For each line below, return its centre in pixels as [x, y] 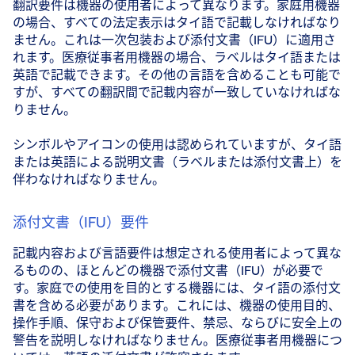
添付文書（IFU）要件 [81, 222]
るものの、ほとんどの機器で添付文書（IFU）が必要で [168, 271]
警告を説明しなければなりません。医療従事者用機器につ [177, 340]
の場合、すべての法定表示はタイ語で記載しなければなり [177, 22]
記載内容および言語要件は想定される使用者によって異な [177, 253]
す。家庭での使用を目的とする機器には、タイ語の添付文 [177, 288]
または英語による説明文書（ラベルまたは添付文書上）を [177, 162]
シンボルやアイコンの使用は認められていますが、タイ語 [177, 145]
